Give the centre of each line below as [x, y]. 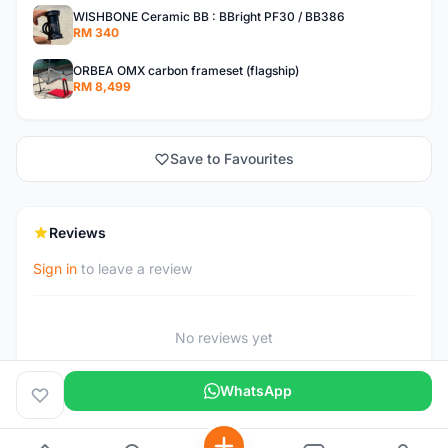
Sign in [55, 268]
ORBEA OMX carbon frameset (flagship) [186, 70]
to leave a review [134, 268]
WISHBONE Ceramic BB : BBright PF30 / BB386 [209, 16]
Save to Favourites [232, 158]
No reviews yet [224, 337]
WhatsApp [256, 390]
